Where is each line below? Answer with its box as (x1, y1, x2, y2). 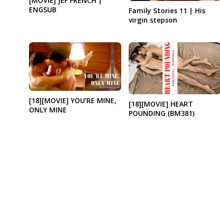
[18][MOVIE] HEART (128, 99, 193, 109)
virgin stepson (128, 15, 177, 25)
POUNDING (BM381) (128, 109, 194, 118)
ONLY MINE (28, 105, 67, 115)
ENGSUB (28, 4, 56, 14)
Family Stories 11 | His (128, 5, 205, 15)
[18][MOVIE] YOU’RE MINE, (28, 96, 116, 106)
